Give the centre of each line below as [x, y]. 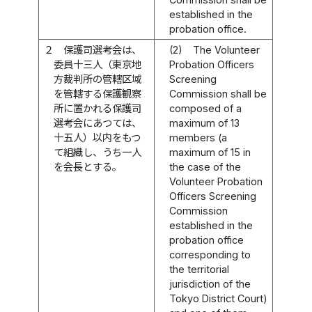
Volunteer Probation [216, 181]
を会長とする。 [88, 166]
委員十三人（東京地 [98, 64]
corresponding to [210, 254]
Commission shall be [218, 93]
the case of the [205, 166]
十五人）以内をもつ [97, 137]
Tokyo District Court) [219, 298]
